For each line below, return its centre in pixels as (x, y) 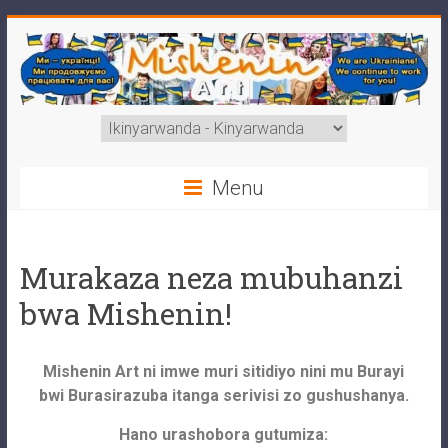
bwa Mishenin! (125, 314)
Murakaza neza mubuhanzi (211, 278)
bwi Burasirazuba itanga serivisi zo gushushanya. (223, 396)
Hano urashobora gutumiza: (224, 435)
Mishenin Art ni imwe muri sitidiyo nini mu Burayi (224, 372)
